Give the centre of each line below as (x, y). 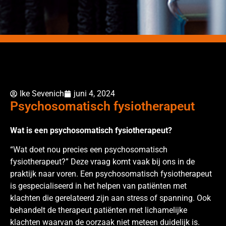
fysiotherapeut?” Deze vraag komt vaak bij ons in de (102, 162)
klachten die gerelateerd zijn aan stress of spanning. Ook (110, 198)
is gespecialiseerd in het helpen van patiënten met (98, 186)
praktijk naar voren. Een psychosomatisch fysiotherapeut (111, 174)
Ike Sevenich (42, 93)
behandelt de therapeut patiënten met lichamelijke (99, 210)
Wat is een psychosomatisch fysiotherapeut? (92, 130)
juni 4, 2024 (94, 93)
